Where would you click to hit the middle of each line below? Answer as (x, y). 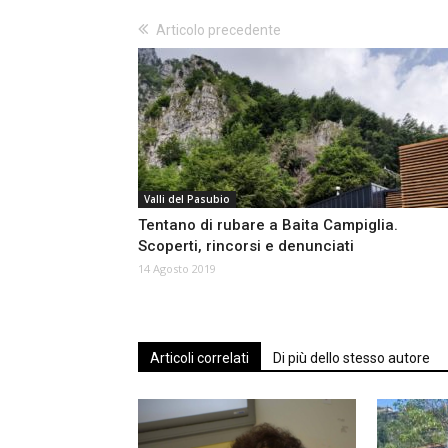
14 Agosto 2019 (177, 269)
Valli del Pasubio (187, 199)
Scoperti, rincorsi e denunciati (246, 246)
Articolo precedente (218, 30)
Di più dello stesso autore (351, 358)
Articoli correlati (199, 358)
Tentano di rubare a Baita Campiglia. (268, 225)
